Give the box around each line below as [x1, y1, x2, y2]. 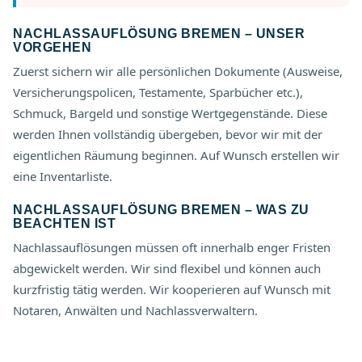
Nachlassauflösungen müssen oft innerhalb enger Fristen [13, 239, 330, 255]
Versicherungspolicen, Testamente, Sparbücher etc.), [13, 84, 303, 100]
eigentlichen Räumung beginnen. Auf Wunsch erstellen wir [13, 147, 339, 163]
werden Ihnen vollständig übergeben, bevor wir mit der [13, 126, 322, 142]
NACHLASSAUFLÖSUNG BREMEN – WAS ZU [13, 203, 309, 217]
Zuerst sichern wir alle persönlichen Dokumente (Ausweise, [13, 63, 343, 79]
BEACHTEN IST [13, 217, 116, 230]
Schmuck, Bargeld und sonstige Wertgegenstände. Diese [13, 105, 327, 121]
